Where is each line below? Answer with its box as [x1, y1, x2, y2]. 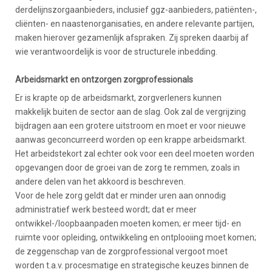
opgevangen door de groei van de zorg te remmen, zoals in [15, 163, 240, 172]
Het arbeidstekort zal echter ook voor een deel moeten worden [15, 149, 254, 158]
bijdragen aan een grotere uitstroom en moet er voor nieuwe [15, 121, 246, 131]
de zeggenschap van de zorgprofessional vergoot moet [15, 246, 228, 256]
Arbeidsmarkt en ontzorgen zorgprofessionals [15, 75, 193, 84]
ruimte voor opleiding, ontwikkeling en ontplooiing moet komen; [15, 233, 256, 242]
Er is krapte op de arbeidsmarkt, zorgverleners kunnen [15, 93, 222, 103]
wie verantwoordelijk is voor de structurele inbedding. [15, 47, 217, 56]
